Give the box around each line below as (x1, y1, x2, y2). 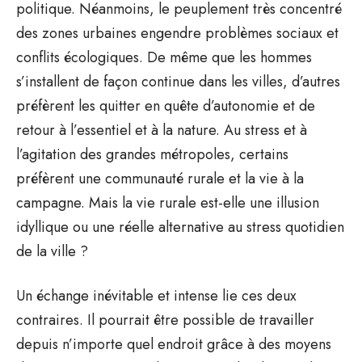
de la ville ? (16, 240, 88, 262)
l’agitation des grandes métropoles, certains (16, 143, 288, 165)
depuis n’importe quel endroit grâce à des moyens (16, 333, 331, 355)
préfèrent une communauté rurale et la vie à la (16, 167, 304, 189)
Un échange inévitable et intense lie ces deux (16, 284, 297, 306)
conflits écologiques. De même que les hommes (16, 46, 312, 68)
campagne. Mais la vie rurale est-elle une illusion (16, 192, 319, 213)
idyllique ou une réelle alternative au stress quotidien (16, 216, 344, 238)
